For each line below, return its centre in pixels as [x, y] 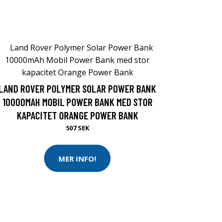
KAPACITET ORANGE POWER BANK [77, 115]
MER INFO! [77, 158]
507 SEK [77, 128]
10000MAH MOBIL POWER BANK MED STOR [77, 102]
